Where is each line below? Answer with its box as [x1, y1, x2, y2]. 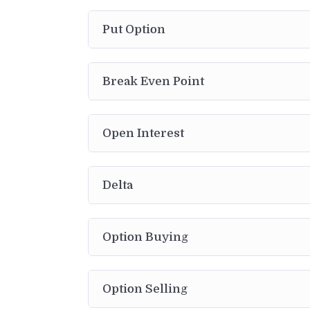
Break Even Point [102, 74, 204, 88]
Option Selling [102, 282, 188, 295]
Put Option [102, 22, 165, 36]
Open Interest [102, 126, 184, 140]
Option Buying [102, 230, 188, 244]
